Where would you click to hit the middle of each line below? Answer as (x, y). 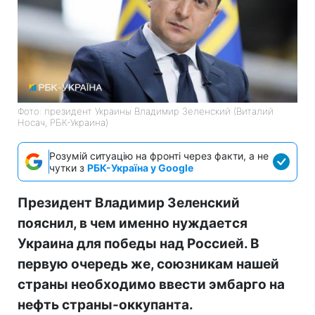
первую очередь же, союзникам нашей (148, 264)
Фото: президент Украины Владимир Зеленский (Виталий (146, 111)
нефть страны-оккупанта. (105, 304)
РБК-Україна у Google (140, 167)
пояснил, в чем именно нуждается (133, 223)
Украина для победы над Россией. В (139, 243)
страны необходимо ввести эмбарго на (151, 284)
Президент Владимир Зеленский (129, 202)
